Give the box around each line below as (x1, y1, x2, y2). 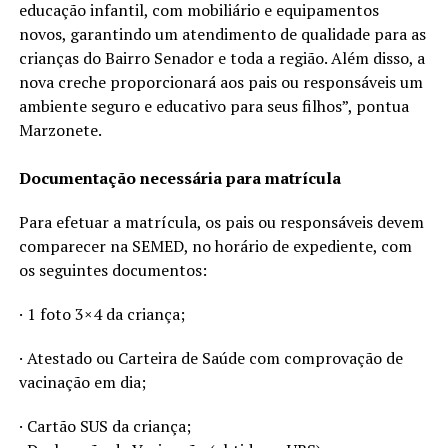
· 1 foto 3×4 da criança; (18, 302, 185, 325)
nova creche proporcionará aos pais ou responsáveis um (18, 70, 423, 93)
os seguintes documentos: (18, 258, 207, 281)
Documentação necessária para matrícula (18, 166, 341, 189)
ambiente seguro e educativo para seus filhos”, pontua (18, 94, 409, 117)
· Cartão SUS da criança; (18, 414, 211, 437)
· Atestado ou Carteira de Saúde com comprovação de (18, 346, 403, 369)
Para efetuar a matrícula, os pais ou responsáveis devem (18, 210, 424, 233)
